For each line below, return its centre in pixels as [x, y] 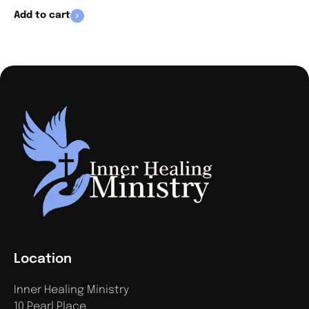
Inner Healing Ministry [71, 290]
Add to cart [42, 16]
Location [43, 259]
